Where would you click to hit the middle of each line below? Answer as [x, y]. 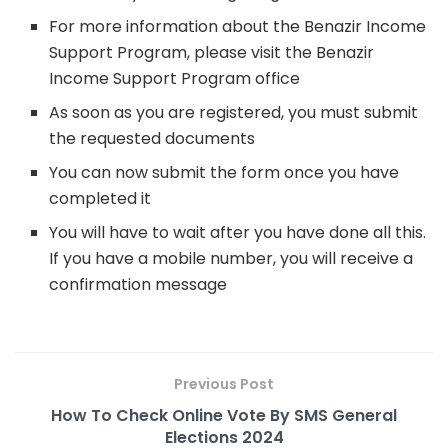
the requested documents [152, 139]
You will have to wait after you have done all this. [238, 233]
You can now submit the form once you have [224, 173]
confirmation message [138, 285]
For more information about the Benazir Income [238, 27]
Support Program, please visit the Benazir [212, 53]
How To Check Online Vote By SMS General [224, 416]
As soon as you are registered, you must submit [234, 113]
